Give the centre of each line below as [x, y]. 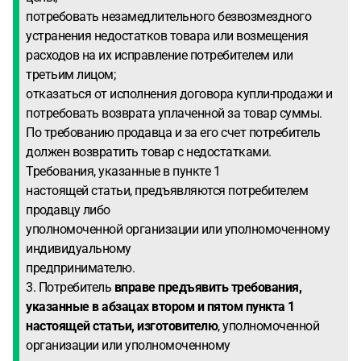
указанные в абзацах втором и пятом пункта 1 [160, 307]
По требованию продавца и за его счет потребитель [173, 133]
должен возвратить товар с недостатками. [149, 152]
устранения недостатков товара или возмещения [167, 36]
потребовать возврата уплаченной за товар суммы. [174, 113]
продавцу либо [68, 210]
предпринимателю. [80, 268]
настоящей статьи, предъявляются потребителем [167, 191]
